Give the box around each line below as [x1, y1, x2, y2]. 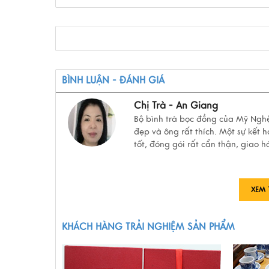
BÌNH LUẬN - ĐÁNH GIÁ [62, 74, 165, 87]
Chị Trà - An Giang [134, 100, 218, 112]
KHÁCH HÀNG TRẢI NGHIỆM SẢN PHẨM [62, 221, 235, 234]
